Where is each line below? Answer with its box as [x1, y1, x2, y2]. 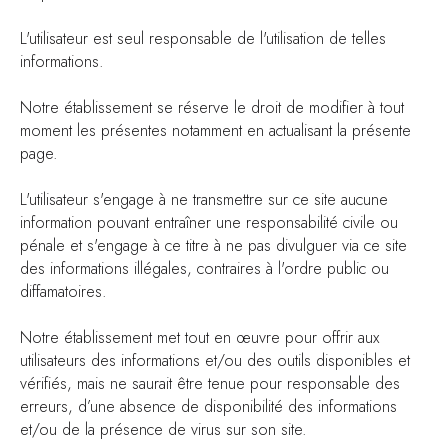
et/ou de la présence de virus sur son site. [20, 418, 307, 441]
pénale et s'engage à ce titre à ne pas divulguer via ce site [20, 234, 407, 257]
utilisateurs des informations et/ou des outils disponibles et [20, 349, 410, 372]
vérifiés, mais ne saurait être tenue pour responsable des [20, 372, 400, 395]
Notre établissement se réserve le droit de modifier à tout [20, 96, 404, 119]
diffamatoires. [20, 280, 107, 303]
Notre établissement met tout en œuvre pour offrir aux [20, 326, 379, 349]
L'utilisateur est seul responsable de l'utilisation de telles [20, 27, 386, 50]
